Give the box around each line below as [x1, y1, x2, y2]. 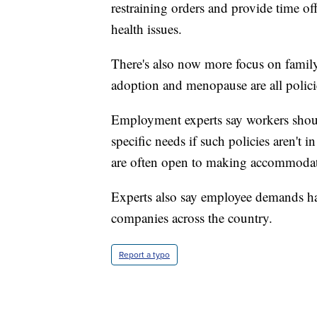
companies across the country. [111, 208, 272, 226]
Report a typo [119, 248, 170, 261]
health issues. [111, 19, 182, 38]
